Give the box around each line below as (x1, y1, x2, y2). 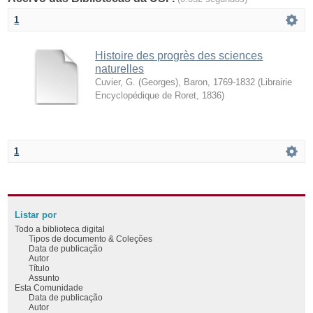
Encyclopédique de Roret (95, 89, 197, 101)
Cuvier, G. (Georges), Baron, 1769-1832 (95, 76, 256, 87)
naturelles (95, 62, 145, 75)
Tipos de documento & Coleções (29, 233, 153, 243)
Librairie (261, 76, 293, 87)
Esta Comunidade (15, 282, 84, 292)
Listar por (15, 210, 57, 220)
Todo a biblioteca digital (15, 224, 105, 233)
